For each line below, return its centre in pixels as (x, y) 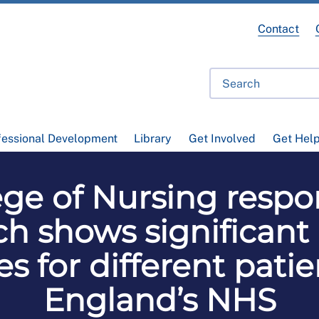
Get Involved (222, 139)
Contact (279, 29)
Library (153, 139)
